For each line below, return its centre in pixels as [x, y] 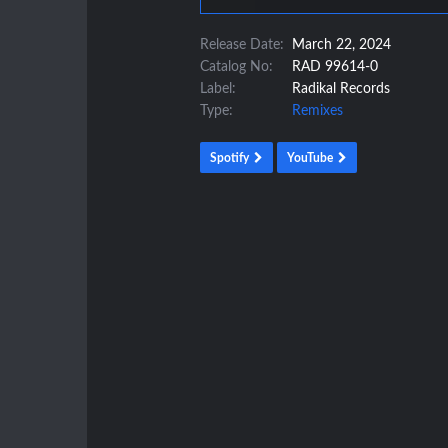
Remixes [317, 110]
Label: [217, 88]
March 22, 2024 [339, 44]
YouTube [309, 157]
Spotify [229, 157]
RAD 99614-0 [332, 66]
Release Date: [241, 44]
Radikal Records [338, 88]
